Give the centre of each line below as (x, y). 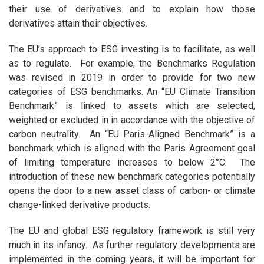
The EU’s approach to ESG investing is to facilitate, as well (132, 49)
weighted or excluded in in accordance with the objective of (132, 120)
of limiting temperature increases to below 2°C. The (132, 163)
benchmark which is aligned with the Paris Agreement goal (132, 148)
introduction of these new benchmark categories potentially (132, 177)
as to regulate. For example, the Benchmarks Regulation (132, 64)
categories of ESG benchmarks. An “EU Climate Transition (132, 92)
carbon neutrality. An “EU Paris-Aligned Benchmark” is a (132, 134)
